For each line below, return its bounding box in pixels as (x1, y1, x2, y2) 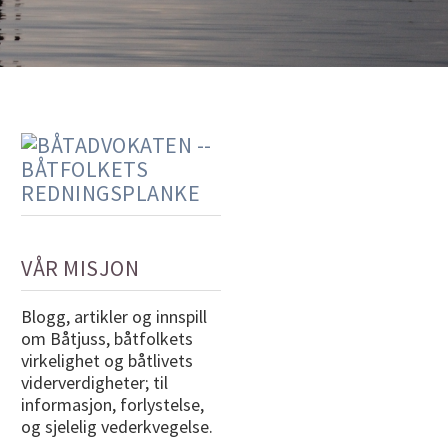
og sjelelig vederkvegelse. (21, 414, 213, 438)
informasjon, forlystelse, (21, 392, 204, 416)
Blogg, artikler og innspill (21, 304, 207, 328)
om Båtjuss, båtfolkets (21, 326, 193, 350)
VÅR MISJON (21, 253, 139, 282)
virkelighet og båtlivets (21, 348, 193, 372)
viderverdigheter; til (21, 370, 168, 394)
